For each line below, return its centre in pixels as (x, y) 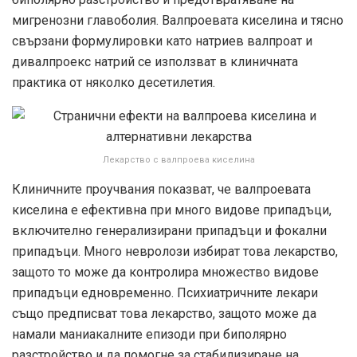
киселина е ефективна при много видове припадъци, (172, 210)
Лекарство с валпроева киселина (178, 159)
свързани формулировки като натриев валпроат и (162, 41)
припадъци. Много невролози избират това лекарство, (175, 251)
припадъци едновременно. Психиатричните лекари (165, 292)
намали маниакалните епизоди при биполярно (149, 334)
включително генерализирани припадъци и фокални (169, 230)
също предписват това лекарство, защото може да (164, 313)
